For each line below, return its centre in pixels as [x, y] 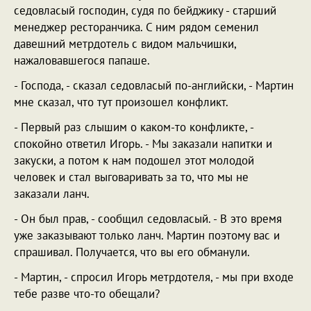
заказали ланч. [52, 194]
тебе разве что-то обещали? [87, 294]
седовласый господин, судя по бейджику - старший [145, 10]
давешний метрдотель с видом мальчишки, [125, 44]
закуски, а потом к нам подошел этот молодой [134, 160]
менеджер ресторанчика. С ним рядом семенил [136, 27]
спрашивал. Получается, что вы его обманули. [132, 252]
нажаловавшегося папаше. [82, 60]
